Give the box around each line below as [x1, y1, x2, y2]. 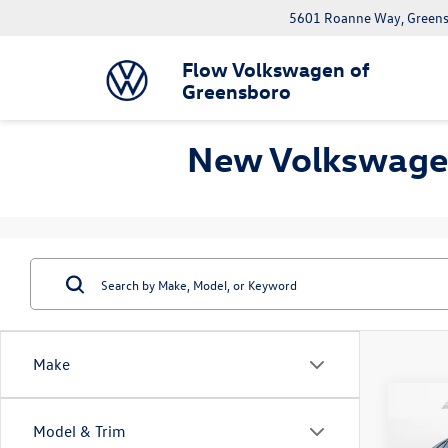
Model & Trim [33, 421, 126, 441]
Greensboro [181, 78, 291, 103]
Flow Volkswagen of [181, 56, 370, 81]
